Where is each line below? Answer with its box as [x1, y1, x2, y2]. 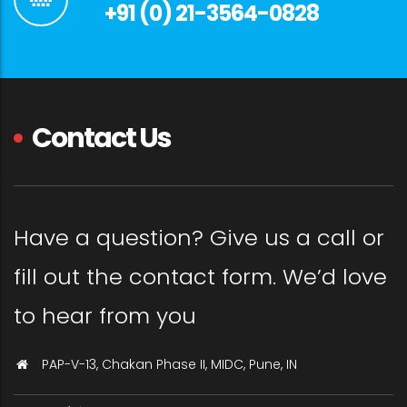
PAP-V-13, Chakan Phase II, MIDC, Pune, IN [42, 354, 297, 373]
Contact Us [32, 118, 171, 157]
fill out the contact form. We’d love [14, 261, 387, 292]
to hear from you [14, 300, 196, 331]
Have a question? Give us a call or [14, 222, 384, 253]
